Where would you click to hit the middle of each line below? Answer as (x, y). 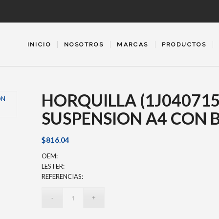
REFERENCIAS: (63, 177)
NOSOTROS (84, 44)
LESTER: (53, 166)
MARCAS (133, 44)
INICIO (39, 44)
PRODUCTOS (184, 44)
